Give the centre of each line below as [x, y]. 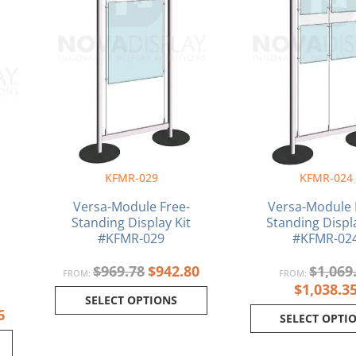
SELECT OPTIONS [132, 300]
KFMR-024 [326, 178]
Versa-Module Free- [131, 207]
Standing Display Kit [132, 223]
